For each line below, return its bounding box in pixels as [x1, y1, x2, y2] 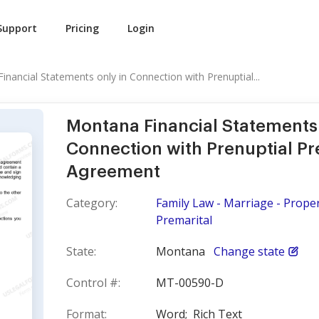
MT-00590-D [156, 275, 224, 291]
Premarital [156, 212, 212, 228]
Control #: [66, 275, 120, 291]
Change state [214, 244, 285, 259]
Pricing [66, 21, 99, 35]
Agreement [66, 163, 160, 180]
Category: [66, 195, 117, 211]
